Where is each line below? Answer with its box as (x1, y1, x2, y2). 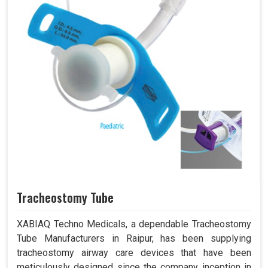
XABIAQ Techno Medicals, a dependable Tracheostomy (17, 218, 251, 230)
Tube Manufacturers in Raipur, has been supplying (17, 233, 251, 245)
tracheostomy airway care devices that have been (17, 247, 251, 259)
